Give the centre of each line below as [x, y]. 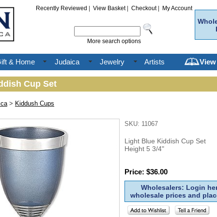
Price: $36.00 [146, 172]
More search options [114, 41]
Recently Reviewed [62, 8]
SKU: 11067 [141, 124]
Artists [154, 62]
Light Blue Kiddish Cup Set [165, 141]
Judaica [67, 62]
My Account [177, 8]
